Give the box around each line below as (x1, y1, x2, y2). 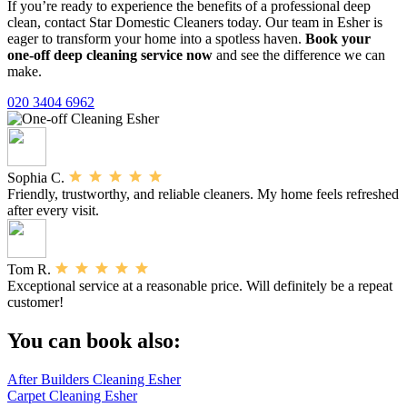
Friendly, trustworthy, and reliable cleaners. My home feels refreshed (7, 186, 399, 203)
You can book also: (7, 329, 181, 353)
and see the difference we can (213, 47, 385, 64)
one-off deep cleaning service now (7, 47, 213, 64)
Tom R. (7, 262, 55, 278)
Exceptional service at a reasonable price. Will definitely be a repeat (7, 278, 392, 294)
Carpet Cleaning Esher (7, 388, 137, 404)
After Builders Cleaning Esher (7, 372, 181, 388)
